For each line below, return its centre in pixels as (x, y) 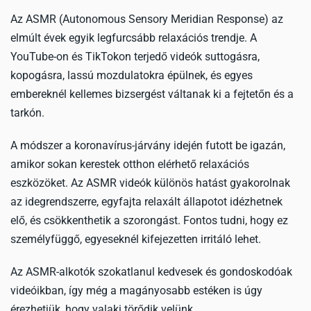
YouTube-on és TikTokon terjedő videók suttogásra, (135, 57)
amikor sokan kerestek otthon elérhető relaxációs (130, 164)
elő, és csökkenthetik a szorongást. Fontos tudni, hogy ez (149, 220)
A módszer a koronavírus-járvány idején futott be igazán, (148, 145)
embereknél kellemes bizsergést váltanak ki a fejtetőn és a (152, 94)
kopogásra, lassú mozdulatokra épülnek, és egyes (132, 75)
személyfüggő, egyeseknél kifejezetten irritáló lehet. (136, 239)
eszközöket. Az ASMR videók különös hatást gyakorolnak (150, 183)
